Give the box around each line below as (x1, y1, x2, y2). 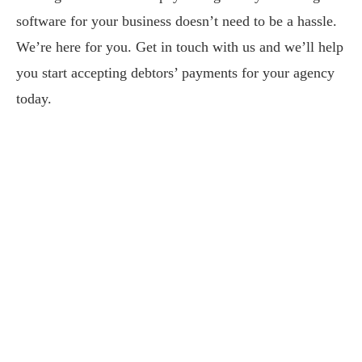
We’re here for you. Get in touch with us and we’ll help (16, 39, 343, 56)
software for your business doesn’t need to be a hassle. (16, 13, 337, 30)
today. (16, 90, 52, 107)
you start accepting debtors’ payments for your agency (16, 65, 335, 82)
